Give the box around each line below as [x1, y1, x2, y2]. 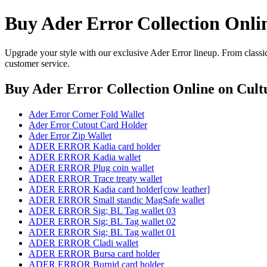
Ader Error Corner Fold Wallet [29, 108, 144, 119]
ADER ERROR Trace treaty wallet [29, 173, 162, 184]
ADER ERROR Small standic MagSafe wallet [29, 194, 204, 205]
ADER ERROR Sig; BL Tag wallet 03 [29, 205, 176, 216]
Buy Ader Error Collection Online [5, 80, 215, 97]
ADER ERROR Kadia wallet [29, 151, 141, 162]
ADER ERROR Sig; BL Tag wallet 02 [29, 216, 176, 226]
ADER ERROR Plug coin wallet [29, 162, 154, 173]
